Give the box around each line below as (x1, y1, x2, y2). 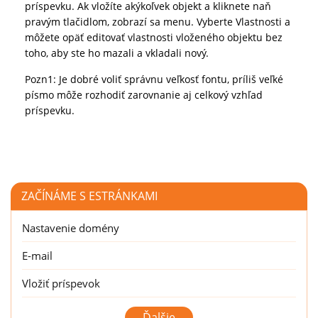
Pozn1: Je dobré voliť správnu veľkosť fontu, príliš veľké (25, 72, 283, 87)
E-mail (22, 248, 53, 263)
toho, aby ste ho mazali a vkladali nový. (25, 46, 209, 60)
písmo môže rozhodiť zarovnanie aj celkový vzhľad (25, 88, 263, 102)
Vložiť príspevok (22, 276, 100, 291)
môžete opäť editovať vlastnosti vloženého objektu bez (25, 31, 283, 45)
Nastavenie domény (22, 221, 119, 236)
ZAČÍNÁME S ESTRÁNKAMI (21, 188, 158, 204)
